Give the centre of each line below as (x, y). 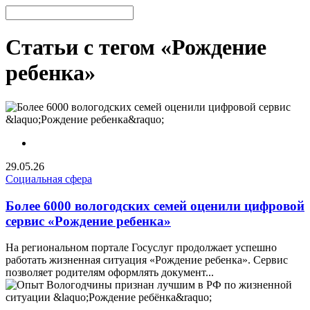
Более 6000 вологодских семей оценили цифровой (155, 206)
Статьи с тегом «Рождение (136, 47)
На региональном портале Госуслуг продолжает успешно (141, 248)
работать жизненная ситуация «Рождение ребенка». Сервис (147, 260)
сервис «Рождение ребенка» (88, 221)
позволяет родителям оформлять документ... (110, 273)
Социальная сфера (49, 179)
